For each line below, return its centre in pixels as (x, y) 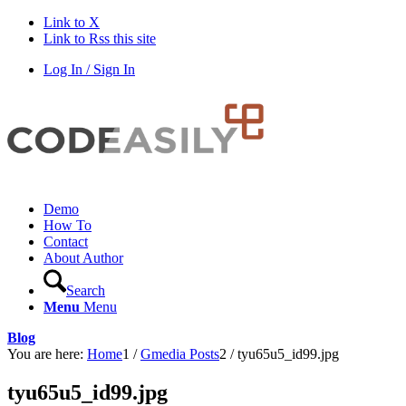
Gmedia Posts (180, 354)
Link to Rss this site (100, 39)
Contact (66, 242)
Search (86, 290)
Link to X (72, 22)
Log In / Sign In (89, 69)
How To (68, 225)
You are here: (45, 354)
